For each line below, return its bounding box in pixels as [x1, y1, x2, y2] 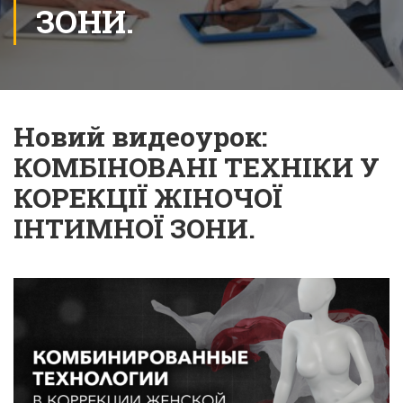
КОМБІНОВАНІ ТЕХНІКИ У [13, 149, 380, 184]
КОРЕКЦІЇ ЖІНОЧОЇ [13, 180, 282, 215]
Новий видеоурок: [13, 119, 267, 154]
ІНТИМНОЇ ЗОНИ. [13, 210, 255, 246]
